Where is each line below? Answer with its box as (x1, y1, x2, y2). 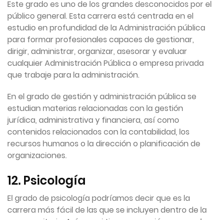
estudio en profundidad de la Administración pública (7, 22, 205, 34)
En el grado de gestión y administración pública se (7, 91, 196, 103)
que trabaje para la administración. (7, 69, 139, 81)
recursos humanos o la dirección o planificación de (7, 138, 200, 150)
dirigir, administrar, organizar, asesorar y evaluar (7, 46, 187, 57)
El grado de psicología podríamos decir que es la (7, 192, 190, 204)
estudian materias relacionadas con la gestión (7, 103, 183, 114)
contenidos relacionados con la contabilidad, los (7, 126, 190, 138)
